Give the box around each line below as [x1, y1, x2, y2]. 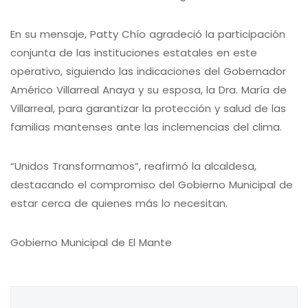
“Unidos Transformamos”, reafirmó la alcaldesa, [10, 159, 256, 174]
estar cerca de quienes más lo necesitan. [10, 196, 228, 211]
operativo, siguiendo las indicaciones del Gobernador [10, 64, 286, 79]
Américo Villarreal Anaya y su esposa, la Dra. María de [10, 82, 287, 98]
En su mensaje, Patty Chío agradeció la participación [10, 27, 285, 42]
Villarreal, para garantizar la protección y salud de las [10, 101, 286, 116]
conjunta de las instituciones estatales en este [10, 45, 257, 60]
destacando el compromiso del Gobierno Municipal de [10, 177, 293, 192]
